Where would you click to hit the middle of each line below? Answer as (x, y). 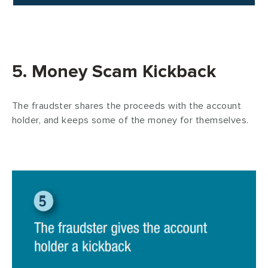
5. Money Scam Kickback (116, 71)
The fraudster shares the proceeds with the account (127, 106)
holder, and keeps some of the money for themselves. (130, 120)
